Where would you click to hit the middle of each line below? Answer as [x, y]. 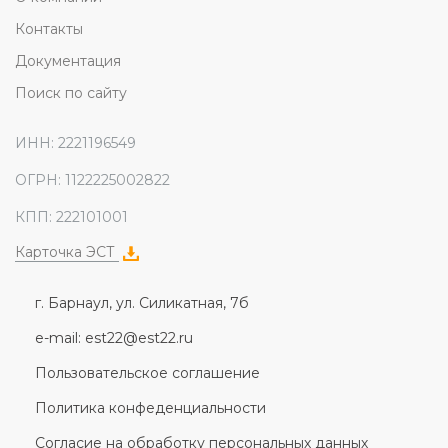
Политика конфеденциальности [150, 408]
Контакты [49, 29]
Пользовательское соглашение [147, 373]
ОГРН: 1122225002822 [92, 180]
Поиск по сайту [71, 93]
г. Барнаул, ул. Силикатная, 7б [142, 303]
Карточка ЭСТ [67, 252]
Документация [68, 61]
